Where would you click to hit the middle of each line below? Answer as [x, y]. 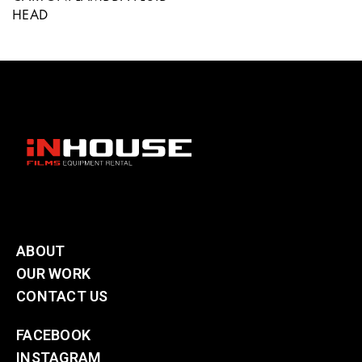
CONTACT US [62, 296]
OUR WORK [53, 273]
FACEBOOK [53, 335]
